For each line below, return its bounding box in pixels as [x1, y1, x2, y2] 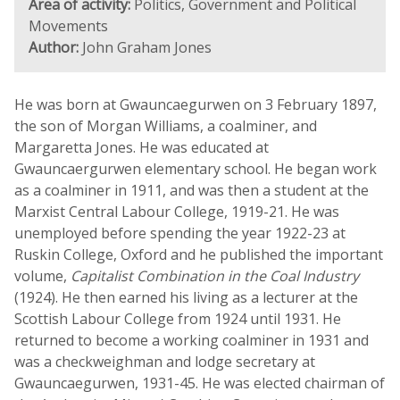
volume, [14, 266, 71, 286]
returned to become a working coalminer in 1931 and [14, 330, 369, 350]
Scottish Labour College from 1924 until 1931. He [14, 309, 341, 329]
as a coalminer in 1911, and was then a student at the [14, 180, 369, 200]
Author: [29, 37, 79, 57]
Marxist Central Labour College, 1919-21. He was [14, 202, 339, 221]
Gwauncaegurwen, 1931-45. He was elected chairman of [14, 373, 385, 393]
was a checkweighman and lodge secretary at [14, 352, 315, 371]
